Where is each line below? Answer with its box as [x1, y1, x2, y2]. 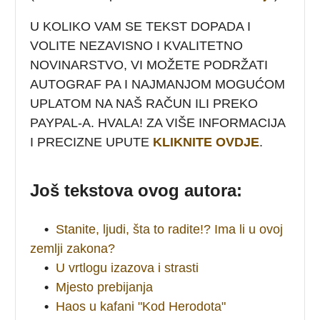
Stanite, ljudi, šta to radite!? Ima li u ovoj [56, 221, 284, 236]
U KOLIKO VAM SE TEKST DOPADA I [30, 19, 251, 34]
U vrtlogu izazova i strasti [56, 260, 199, 275]
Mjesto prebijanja [56, 279, 154, 294]
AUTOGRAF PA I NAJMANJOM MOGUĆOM [30, 76, 286, 91]
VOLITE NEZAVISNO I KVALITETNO [30, 38, 244, 53]
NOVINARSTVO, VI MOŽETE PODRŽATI [30, 57, 269, 72]
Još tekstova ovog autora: [30, 180, 243, 200]
